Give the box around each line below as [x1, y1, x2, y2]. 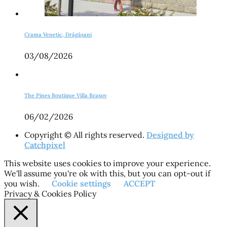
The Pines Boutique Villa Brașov [24, 92, 107, 99]
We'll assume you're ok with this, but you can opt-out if [4, 168, 210, 179]
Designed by [146, 130, 194, 140]
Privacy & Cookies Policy [4, 188, 96, 199]
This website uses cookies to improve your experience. [4, 158, 211, 169]
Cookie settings [52, 178, 111, 189]
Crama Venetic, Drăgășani [24, 31, 92, 39]
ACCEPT [124, 178, 155, 189]
